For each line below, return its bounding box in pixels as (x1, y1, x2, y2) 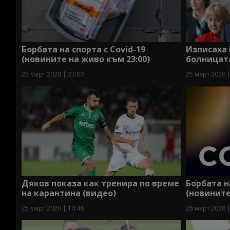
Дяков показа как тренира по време (22, 177, 179, 189)
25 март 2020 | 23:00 (22, 70, 84, 79)
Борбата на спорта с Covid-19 (22, 44, 145, 55)
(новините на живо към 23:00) (22, 53, 150, 65)
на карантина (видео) (22, 187, 116, 199)
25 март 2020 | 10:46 (22, 203, 84, 213)
